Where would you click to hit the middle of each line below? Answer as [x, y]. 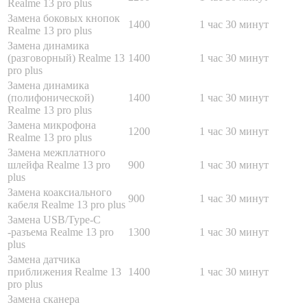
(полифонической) [51, 97]
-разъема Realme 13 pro [61, 232]
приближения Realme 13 [64, 271]
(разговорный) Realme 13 [66, 58]
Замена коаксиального [60, 192]
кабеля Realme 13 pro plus [66, 204]
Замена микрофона [52, 125]
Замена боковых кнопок [64, 18]
